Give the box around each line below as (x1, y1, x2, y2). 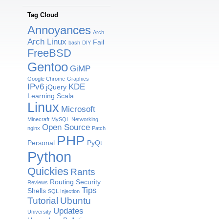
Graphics (67, 76, 89, 82)
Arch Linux (27, 37, 66, 47)
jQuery (46, 83, 66, 91)
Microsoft (61, 105, 95, 114)
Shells (27, 187, 46, 195)
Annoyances (27, 23, 91, 37)
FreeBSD (27, 47, 71, 60)
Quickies (27, 165, 68, 178)
